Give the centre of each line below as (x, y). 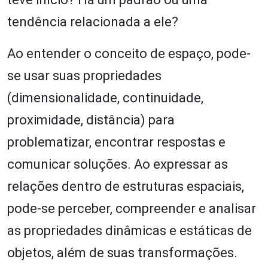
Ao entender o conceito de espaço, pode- (129, 53)
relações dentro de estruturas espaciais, (126, 186)
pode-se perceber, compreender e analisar (132, 208)
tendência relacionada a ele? (93, 22)
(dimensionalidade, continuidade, (105, 98)
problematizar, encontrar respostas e (116, 142)
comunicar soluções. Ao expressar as (118, 164)
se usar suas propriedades (84, 75)
